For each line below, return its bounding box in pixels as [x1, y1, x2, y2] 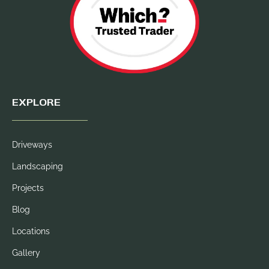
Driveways [12, 140, 52, 150]
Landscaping [12, 162, 63, 172]
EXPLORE [12, 95, 61, 109]
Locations [12, 226, 50, 237]
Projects [12, 183, 44, 193]
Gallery [12, 248, 40, 258]
